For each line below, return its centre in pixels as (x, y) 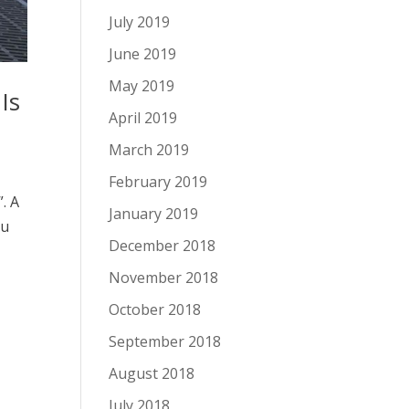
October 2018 (155, 309)
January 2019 (154, 214)
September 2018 (165, 341)
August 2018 (152, 373)
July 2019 (140, 22)
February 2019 (158, 182)
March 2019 (149, 150)
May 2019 (142, 86)
